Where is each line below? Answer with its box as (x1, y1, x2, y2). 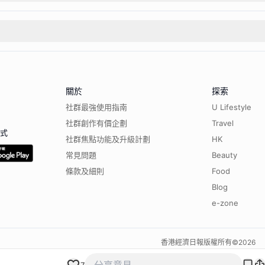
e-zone (212, 198, 238, 208)
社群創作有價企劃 (66, 118, 127, 128)
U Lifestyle (212, 102, 251, 112)
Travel (212, 118, 234, 128)
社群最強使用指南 (66, 102, 127, 112)
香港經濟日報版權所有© (161, 238, 238, 247)
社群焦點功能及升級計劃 (66, 134, 150, 144)
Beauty (212, 150, 237, 160)
